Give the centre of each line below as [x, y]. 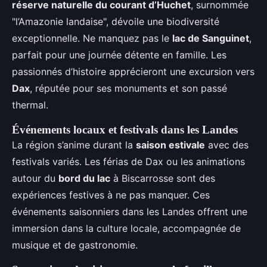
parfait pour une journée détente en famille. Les [119, 55]
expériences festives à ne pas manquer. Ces [111, 195]
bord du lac [84, 178]
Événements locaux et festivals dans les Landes [125, 130]
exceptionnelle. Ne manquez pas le [92, 38]
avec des [227, 145]
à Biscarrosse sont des [163, 178]
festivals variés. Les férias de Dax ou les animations [128, 162]
